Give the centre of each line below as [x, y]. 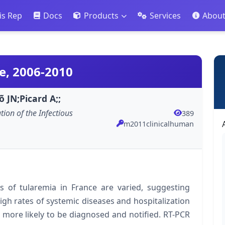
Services [165, 16]
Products [101, 16]
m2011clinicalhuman [159, 124]
